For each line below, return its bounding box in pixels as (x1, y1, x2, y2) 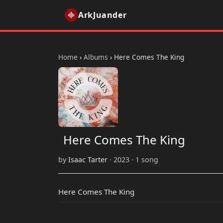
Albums (84, 52, 108, 62)
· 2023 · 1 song (108, 155, 158, 165)
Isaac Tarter (68, 155, 108, 165)
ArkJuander (78, 9, 127, 20)
